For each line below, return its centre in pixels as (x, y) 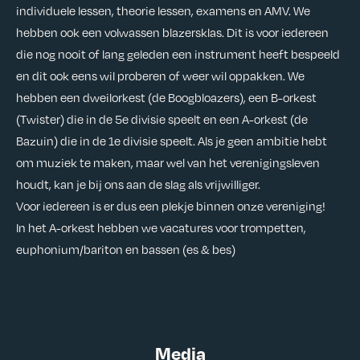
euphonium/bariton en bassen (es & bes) (127, 250)
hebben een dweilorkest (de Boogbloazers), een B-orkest (166, 98)
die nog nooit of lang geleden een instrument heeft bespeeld (178, 54)
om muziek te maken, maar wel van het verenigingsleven (168, 163)
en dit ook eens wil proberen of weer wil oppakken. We (160, 76)
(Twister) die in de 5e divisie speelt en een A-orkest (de (162, 119)
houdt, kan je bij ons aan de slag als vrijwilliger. (139, 184)
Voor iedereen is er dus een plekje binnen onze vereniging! (172, 206)
